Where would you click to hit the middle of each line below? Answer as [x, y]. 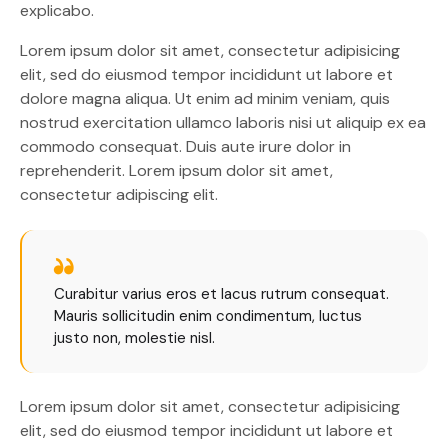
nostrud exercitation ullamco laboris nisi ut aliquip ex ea [223, 123]
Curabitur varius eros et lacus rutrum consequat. [221, 293]
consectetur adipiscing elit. [119, 195]
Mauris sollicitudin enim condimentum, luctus [208, 315]
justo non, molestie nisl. [134, 337]
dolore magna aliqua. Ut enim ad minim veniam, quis [205, 99]
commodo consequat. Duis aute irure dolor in [185, 147]
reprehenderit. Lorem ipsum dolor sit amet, [176, 171]
